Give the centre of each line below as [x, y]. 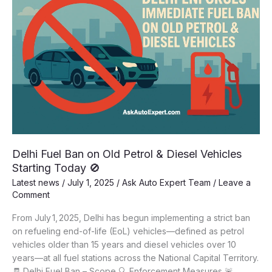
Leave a [235, 183]
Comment [31, 195]
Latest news [36, 183]
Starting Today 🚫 [56, 168]
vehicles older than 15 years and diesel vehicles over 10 [124, 245]
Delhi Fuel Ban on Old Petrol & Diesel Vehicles [127, 154]
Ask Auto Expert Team [168, 183]
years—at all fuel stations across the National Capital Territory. [135, 258]
